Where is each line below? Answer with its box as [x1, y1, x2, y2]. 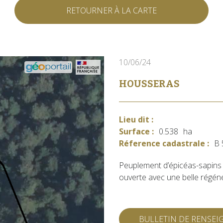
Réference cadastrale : [119, 138, 209, 149]
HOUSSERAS [119, 78, 180, 90]
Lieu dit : [119, 114, 153, 125]
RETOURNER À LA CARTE [66, 5, 157, 16]
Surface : [119, 126, 154, 137]
